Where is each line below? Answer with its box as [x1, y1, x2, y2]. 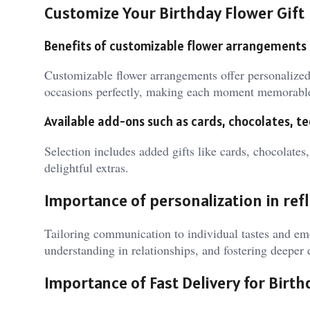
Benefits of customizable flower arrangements [44, 37, 307, 54]
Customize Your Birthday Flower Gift [44, 1, 304, 24]
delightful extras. [44, 158, 129, 176]
